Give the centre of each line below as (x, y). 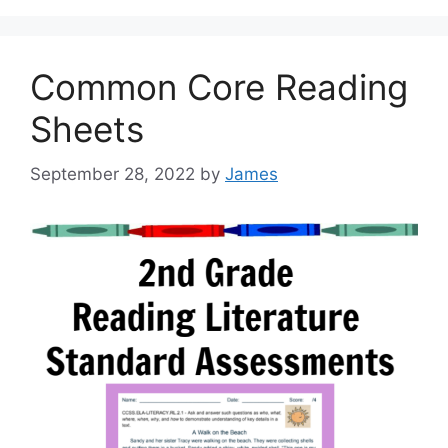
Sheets (87, 129)
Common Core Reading (219, 87)
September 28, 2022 (112, 173)
